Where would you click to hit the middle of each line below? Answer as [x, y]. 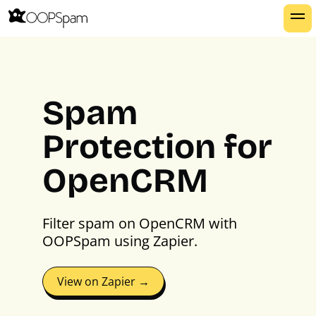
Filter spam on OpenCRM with [140, 223]
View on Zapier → [103, 281]
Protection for [157, 147]
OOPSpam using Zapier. [120, 241]
